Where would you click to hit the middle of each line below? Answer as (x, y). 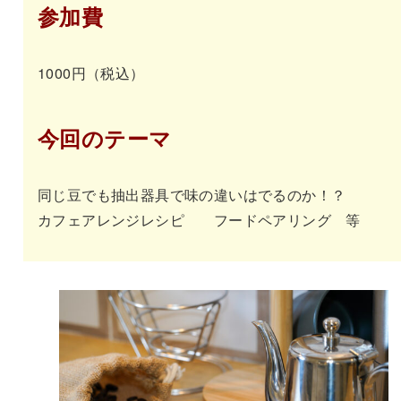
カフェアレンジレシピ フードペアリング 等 (199, 219)
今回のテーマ (104, 137)
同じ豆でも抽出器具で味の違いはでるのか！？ (192, 194)
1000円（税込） (91, 73)
